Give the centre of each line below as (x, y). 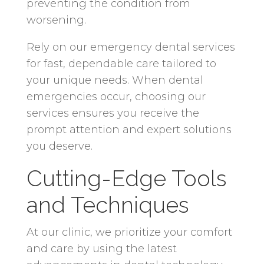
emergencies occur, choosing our (116, 96)
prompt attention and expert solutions (129, 129)
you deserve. (59, 146)
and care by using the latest (101, 248)
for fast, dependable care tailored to (121, 63)
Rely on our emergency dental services (131, 47)
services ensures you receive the (113, 113)
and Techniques (108, 204)
